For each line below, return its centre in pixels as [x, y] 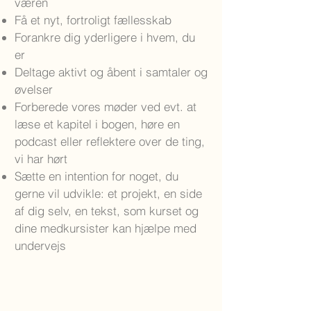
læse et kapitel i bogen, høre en [97, 124]
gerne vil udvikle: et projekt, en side [108, 193]
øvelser [34, 89]
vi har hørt [43, 159]
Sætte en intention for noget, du [96, 176]
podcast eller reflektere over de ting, [110, 141]
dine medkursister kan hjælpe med [106, 228]
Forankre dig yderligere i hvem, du [105, 37]
